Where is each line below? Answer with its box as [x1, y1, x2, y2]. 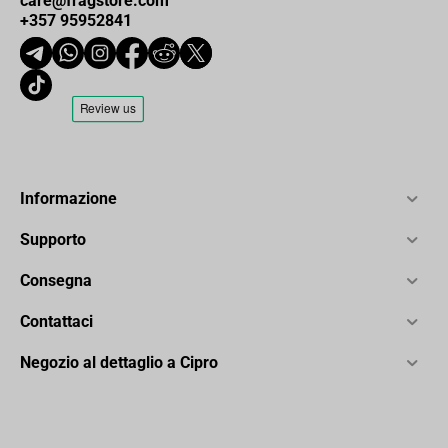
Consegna [20, 271, 92, 291]
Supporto [20, 230, 86, 250]
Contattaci [20, 312, 93, 332]
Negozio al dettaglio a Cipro [20, 353, 218, 373]
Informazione [20, 189, 117, 209]
